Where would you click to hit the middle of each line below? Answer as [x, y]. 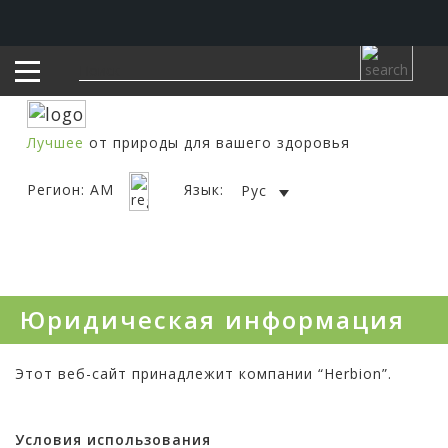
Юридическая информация [212, 319]
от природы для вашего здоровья [216, 142]
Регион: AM [72, 189]
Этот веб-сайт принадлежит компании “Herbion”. [203, 373]
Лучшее [55, 142]
